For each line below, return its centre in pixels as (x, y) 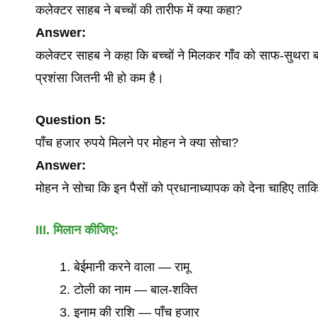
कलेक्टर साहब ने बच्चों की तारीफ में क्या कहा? (139, 10)
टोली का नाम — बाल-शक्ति (136, 290)
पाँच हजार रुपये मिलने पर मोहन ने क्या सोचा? (137, 143)
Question (63, 120)
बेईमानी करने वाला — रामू (132, 267)
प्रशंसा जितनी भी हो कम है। (100, 78)
